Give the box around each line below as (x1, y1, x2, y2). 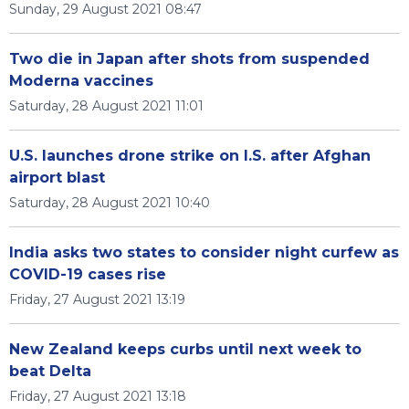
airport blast (9, 169, 105, 186)
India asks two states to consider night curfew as (9, 244, 399, 261)
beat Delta (9, 362, 91, 380)
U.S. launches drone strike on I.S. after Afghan (9, 147, 371, 164)
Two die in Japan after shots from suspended (9, 50, 370, 68)
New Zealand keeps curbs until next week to (9, 341, 362, 358)
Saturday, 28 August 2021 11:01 (9, 98, 204, 114)
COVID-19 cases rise (9, 266, 166, 283)
